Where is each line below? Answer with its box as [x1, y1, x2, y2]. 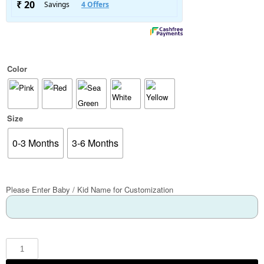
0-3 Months [12, 136, 59, 150]
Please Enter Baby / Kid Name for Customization [6, 183, 173, 195]
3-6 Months [72, 136, 118, 150]
